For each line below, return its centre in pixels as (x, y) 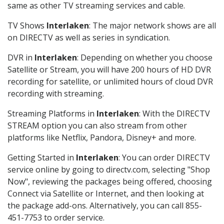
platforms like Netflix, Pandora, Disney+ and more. (102, 138)
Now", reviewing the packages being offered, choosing (110, 182)
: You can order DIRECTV (164, 158)
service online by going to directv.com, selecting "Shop (109, 170)
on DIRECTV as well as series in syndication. (89, 38)
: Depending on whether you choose (145, 58)
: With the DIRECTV (174, 114)
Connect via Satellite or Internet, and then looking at (106, 194)
